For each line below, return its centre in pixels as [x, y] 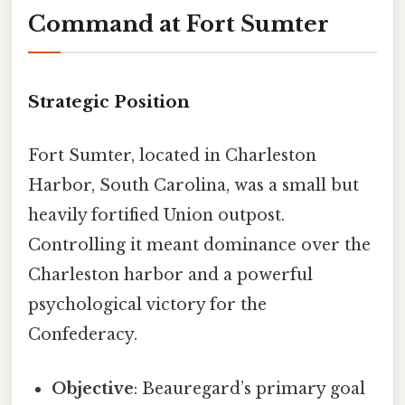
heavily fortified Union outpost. [156, 216]
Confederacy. [83, 335]
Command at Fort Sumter [179, 24]
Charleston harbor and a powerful [170, 275]
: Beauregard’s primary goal [250, 388]
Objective [93, 388]
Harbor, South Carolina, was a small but [193, 186]
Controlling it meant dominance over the [199, 245]
